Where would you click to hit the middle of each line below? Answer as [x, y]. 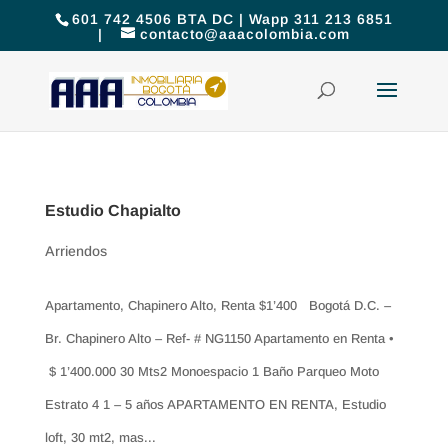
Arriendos [75, 251]
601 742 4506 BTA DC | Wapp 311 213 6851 [232, 18]
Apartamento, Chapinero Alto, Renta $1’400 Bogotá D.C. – [217, 305]
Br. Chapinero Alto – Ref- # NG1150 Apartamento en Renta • [219, 338]
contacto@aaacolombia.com [244, 33]
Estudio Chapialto [112, 210]
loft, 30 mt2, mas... [100, 437]
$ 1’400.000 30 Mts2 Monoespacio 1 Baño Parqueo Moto [211, 371]
